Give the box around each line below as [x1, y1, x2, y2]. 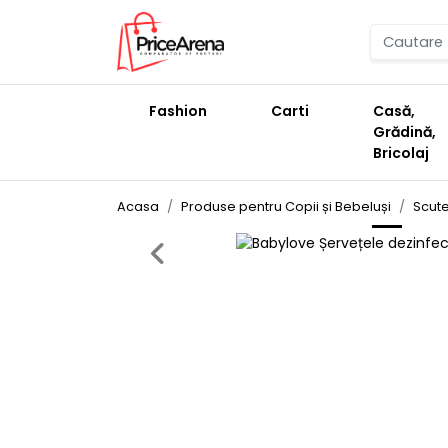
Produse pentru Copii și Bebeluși [181, 198, 391, 216]
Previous [156, 241, 214, 262]
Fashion [149, 101, 207, 122]
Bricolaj [373, 143, 429, 164]
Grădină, [373, 122, 436, 143]
